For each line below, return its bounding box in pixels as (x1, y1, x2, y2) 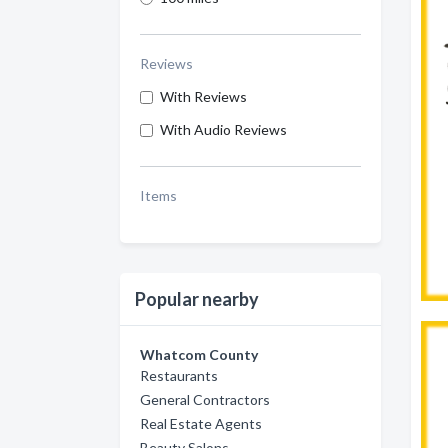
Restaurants (140, 367, 218, 384)
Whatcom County (140, 346, 258, 363)
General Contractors (140, 391, 270, 408)
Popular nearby (135, 288, 259, 310)
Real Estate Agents (140, 415, 262, 432)
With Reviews (160, 88, 247, 105)
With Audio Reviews (160, 121, 287, 138)
